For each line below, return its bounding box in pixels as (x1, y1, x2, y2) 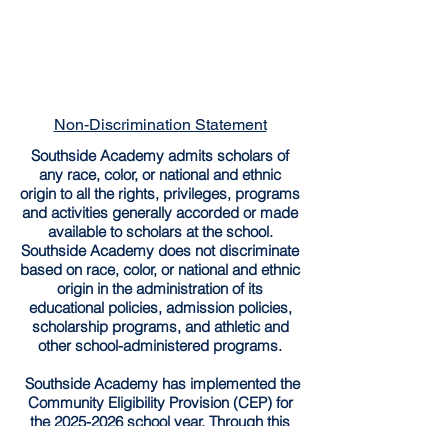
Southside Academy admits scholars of (31, 146, 289, 165)
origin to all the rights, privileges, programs (20, 184, 300, 203)
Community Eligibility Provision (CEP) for (27, 393, 293, 412)
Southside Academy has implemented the (20, 374, 300, 393)
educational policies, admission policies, (28, 298, 292, 317)
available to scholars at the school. (47, 222, 273, 241)
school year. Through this (123, 412, 290, 431)
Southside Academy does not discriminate (21, 241, 299, 260)
